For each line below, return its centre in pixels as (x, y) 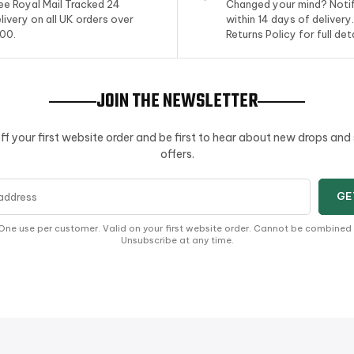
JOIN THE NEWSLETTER (177, 102)
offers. (177, 154)
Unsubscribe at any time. (177, 240)
